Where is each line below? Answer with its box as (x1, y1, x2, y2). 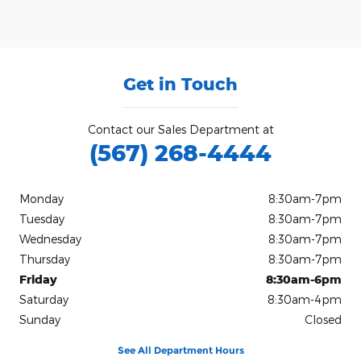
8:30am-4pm (268, 292, 342, 306)
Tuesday (19, 211, 64, 226)
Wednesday (19, 231, 81, 246)
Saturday (19, 292, 68, 306)
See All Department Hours (117, 344, 244, 357)
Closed (305, 312, 342, 326)
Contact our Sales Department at (87, 122, 274, 136)
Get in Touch (123, 73, 238, 94)
